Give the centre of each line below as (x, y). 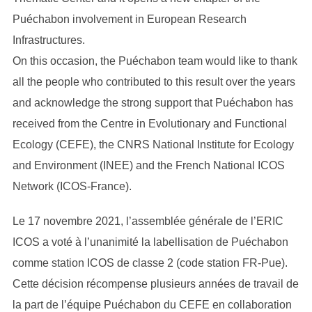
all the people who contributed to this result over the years (154, 81)
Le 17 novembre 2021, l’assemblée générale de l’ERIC (148, 221)
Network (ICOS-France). (72, 186)
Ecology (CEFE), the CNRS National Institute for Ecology (153, 144)
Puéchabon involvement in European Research (129, 19)
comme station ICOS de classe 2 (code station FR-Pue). (150, 263)
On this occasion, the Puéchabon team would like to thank (155, 61)
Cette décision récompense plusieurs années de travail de (155, 283)
